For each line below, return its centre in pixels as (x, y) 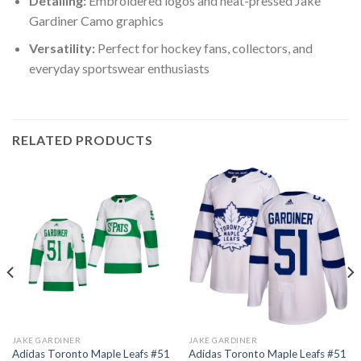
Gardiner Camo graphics (96, 20)
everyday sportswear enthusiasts (119, 68)
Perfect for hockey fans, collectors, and (203, 48)
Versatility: (62, 48)
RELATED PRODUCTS (83, 140)
